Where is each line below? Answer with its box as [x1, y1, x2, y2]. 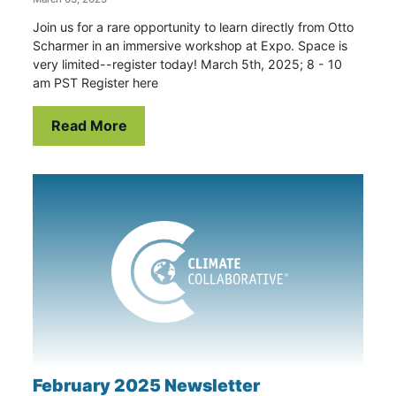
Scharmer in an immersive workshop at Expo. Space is [33, 37, 348, 53]
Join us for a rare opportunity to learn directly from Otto [33, 19, 354, 34]
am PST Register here [33, 74, 159, 90]
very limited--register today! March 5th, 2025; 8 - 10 [33, 56, 343, 72]
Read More [50, 117, 127, 135]
